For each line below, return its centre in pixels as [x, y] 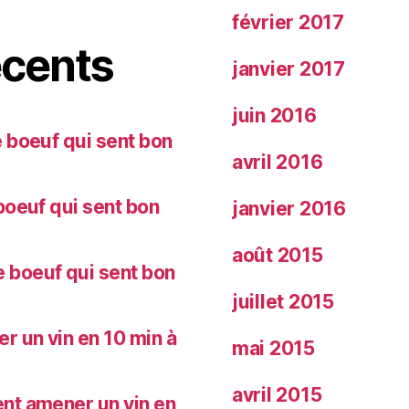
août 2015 [278, 256]
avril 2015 [277, 395]
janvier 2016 [289, 209]
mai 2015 [273, 349]
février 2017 [288, 23]
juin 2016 [274, 116]
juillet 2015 [283, 302]
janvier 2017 [288, 69]
